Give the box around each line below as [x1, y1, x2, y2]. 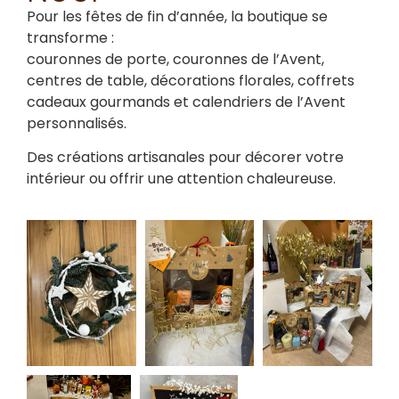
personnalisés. [27, 112, 126, 134]
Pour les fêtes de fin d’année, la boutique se [27, 5, 328, 27]
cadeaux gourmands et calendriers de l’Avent [27, 91, 346, 112]
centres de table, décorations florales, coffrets [27, 69, 354, 91]
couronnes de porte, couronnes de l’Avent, [27, 48, 324, 69]
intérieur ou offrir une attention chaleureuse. [27, 167, 336, 189]
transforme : [27, 27, 114, 48]
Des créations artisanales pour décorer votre [27, 146, 344, 167]
